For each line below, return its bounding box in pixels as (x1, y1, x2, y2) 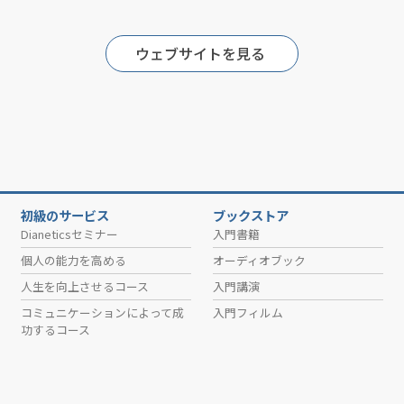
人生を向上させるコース (20, 277, 149, 295)
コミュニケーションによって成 (20, 303, 184, 321)
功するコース (20, 320, 90, 338)
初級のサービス (20, 205, 109, 225)
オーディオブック (212, 251, 306, 269)
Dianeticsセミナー (20, 225, 118, 243)
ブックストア (212, 205, 289, 225)
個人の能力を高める (20, 251, 126, 269)
